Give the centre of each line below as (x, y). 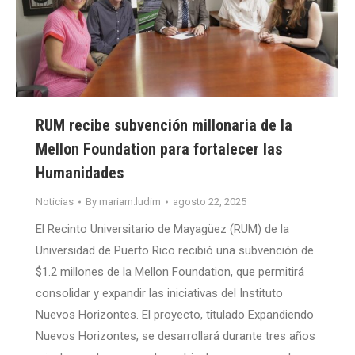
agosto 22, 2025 (210, 202)
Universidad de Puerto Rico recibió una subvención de (175, 251)
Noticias (55, 202)
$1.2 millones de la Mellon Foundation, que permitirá (170, 272)
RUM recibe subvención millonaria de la (164, 126)
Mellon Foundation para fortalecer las (159, 149)
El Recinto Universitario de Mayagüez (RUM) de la (162, 229)
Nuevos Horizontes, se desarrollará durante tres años (176, 336)
